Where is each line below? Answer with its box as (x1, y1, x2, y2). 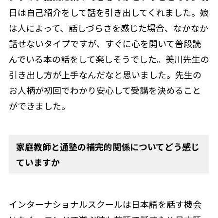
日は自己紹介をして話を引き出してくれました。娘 (8, 5, 209, 18)
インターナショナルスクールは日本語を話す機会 (8, 198, 201, 211)
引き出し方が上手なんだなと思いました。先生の (8, 68, 201, 81)
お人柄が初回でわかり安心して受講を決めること (8, 83, 201, 96)
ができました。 (8, 99, 70, 112)
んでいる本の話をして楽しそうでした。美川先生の (8, 52, 209, 65)
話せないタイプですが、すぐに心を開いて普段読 (8, 36, 201, 50)
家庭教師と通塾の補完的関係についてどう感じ (16, 140, 200, 153)
